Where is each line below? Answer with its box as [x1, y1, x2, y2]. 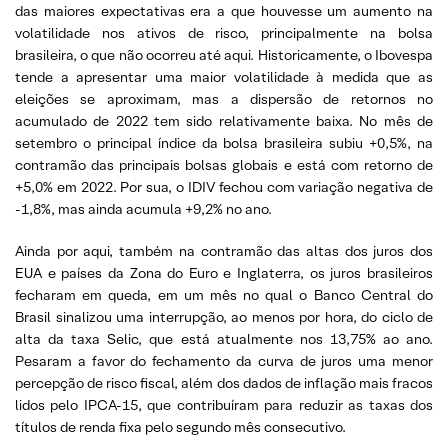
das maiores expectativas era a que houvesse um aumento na [15, 2, 433, 20]
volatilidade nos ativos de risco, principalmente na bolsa [15, 24, 433, 42]
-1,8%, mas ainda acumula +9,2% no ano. [15, 200, 272, 218]
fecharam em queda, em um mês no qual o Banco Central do [15, 286, 433, 304]
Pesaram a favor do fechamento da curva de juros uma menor [15, 352, 433, 370]
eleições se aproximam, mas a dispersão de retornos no [15, 90, 433, 108]
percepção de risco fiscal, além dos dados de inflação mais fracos [15, 374, 433, 392]
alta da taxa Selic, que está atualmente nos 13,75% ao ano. [15, 330, 433, 348]
